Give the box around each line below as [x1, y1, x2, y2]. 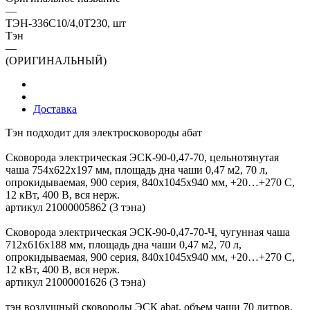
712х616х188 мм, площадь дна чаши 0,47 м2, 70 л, [6, 238, 241, 250]
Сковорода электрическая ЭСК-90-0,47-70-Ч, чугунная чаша [6, 226, 290, 238]
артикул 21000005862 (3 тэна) [6, 201, 145, 213]
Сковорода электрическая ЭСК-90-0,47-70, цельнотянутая [6, 151, 279, 163]
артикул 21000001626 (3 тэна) [6, 275, 145, 288]
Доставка [33, 102, 77, 115]
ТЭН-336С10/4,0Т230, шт [6, 17, 126, 29]
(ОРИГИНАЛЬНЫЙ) [6, 54, 107, 66]
